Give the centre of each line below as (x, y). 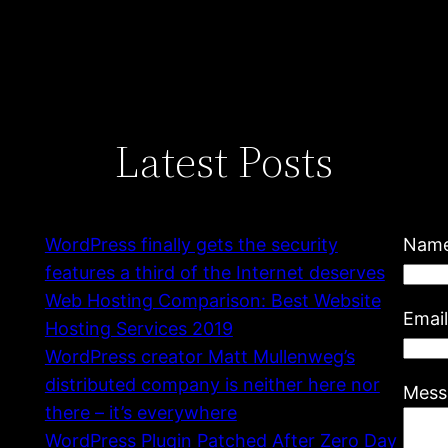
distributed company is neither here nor (212, 384)
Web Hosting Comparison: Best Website (212, 300)
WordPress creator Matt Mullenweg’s (199, 356)
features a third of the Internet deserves (214, 272)
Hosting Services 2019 (138, 328)
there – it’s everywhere (140, 412)
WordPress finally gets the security (191, 244)
